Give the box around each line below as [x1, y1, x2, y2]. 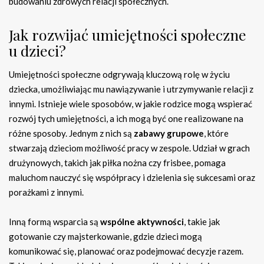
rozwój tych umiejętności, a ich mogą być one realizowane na [9, 113, 243, 124]
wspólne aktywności [100, 216, 184, 227]
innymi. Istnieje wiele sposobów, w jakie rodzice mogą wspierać [9, 98, 252, 110]
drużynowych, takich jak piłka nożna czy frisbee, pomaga [9, 157, 226, 169]
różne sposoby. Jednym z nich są [9, 128, 134, 139]
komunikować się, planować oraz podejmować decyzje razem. [9, 246, 243, 257]
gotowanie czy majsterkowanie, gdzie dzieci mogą [9, 231, 202, 242]
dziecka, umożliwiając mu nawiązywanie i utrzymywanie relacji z [9, 84, 253, 95]
